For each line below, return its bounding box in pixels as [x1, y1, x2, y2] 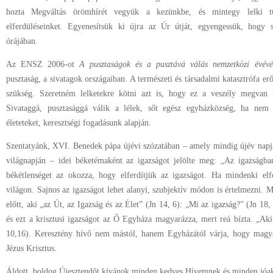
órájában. [6, 37, 38, 46]
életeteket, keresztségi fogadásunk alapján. [6, 118, 151, 127]
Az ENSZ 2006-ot [6, 60, 80, 69]
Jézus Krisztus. [6, 244, 57, 253]
